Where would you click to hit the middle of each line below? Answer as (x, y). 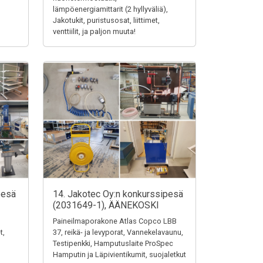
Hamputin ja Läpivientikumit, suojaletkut (119, 254)
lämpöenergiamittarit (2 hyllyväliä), (110, 9)
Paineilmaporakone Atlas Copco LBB (115, 221)
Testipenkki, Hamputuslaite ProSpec (113, 243)
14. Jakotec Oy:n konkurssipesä (118, 194)
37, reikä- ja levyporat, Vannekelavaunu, (118, 232)
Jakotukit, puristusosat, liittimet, (106, 20)
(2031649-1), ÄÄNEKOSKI (106, 205)
